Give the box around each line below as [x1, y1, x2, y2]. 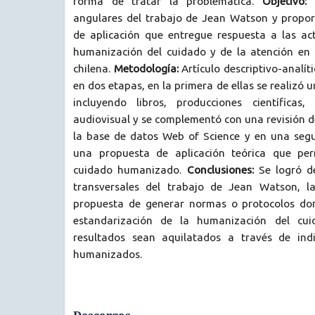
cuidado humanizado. [73, 163, 187, 176]
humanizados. [73, 247, 142, 260]
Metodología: [113, 62, 179, 75]
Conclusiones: [186, 163, 254, 176]
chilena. [73, 62, 114, 75]
